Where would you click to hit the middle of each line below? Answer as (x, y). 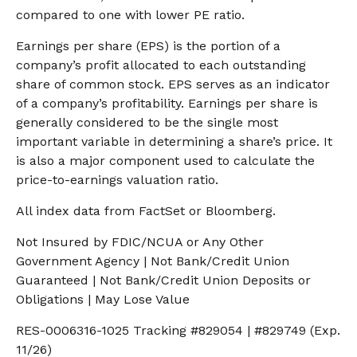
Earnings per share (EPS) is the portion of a (148, 46)
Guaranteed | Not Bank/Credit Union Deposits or (163, 280)
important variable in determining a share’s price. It (174, 141)
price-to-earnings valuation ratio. (117, 180)
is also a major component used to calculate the (165, 161)
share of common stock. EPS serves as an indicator (173, 84)
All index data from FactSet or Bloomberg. (146, 211)
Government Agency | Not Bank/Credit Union (153, 261)
